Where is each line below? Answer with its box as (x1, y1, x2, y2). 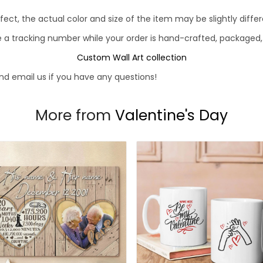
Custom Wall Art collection (76, 52, 187, 63)
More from (35, 105, 115, 126)
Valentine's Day (115, 105, 228, 126)
